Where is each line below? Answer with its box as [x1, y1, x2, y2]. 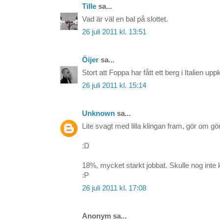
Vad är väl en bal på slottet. [82, 15, 168, 24]
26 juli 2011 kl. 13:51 [82, 28, 146, 36]
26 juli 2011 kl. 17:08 [82, 184, 146, 192]
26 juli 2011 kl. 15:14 [82, 82, 146, 90]
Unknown [82, 110, 115, 118]
